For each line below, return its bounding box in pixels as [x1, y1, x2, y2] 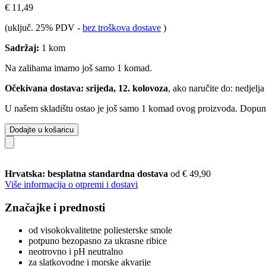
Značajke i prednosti [5, 201, 105, 214]
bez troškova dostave [83, 22, 161, 33]
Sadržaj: [5, 42, 39, 53]
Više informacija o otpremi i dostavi [5, 179, 138, 189]
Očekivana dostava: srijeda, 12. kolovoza [5, 83, 168, 93]
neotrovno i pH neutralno [28, 246, 123, 257]
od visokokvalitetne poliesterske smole [28, 225, 172, 236]
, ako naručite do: [168, 83, 235, 93]
